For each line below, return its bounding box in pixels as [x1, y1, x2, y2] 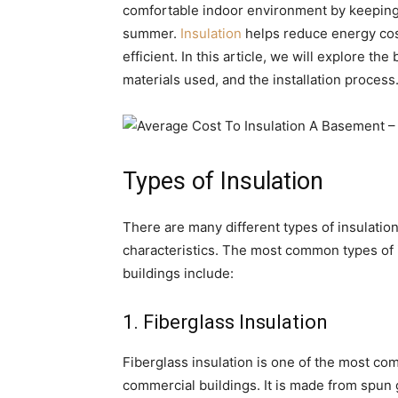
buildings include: [123, 265, 234, 282]
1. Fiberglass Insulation [123, 311, 328, 333]
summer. [123, 25, 180, 42]
